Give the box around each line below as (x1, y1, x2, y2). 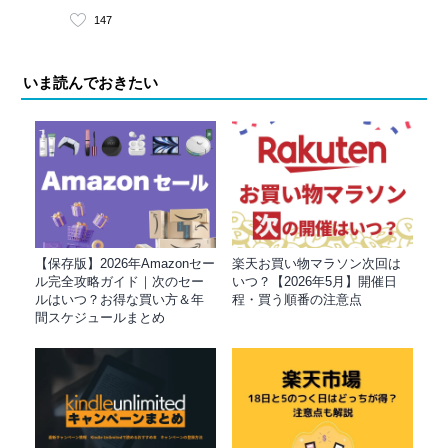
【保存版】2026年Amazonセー (35, 255, 215, 271)
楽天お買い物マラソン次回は (231, 255, 401, 271)
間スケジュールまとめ (35, 309, 165, 325)
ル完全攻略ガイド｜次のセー (35, 273, 204, 289)
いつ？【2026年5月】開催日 (231, 273, 397, 289)
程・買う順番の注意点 (231, 291, 362, 307)
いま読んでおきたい (23, 73, 158, 91)
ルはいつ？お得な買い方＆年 (35, 291, 204, 307)
